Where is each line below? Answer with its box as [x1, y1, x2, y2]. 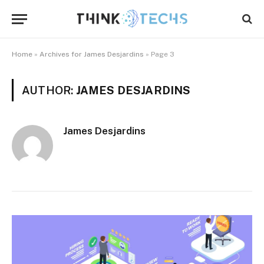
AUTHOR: [22, 84, 76, 97]
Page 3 [151, 50, 174, 58]
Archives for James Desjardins [39, 50, 144, 58]
